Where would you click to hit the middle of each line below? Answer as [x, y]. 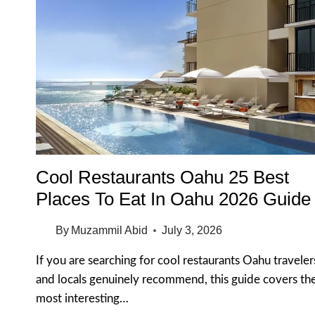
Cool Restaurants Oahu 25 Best [162, 178]
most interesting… [82, 299]
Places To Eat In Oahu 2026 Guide [173, 199]
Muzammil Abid [110, 231]
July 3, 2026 [192, 231]
